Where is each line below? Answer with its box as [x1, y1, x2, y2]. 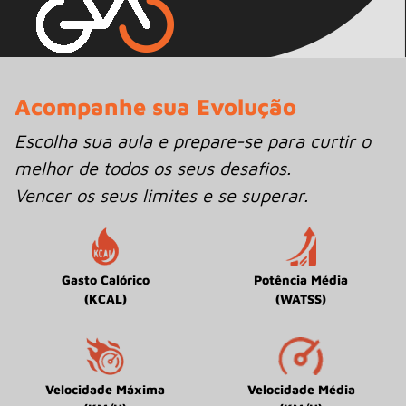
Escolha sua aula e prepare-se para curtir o [14, 130, 371, 152]
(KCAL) [83, 291, 127, 307]
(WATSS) [275, 291, 326, 307]
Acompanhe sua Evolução [14, 93, 296, 121]
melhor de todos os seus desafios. [14, 158, 291, 179]
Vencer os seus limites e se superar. [14, 185, 308, 207]
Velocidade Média [246, 382, 355, 398]
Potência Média [254, 272, 348, 288]
